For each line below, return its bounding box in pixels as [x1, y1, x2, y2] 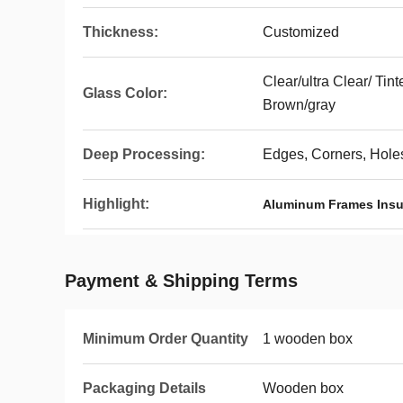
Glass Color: [83, 85, 167, 101]
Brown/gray [263, 97, 336, 112]
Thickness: [83, 24, 158, 40]
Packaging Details [83, 381, 206, 396]
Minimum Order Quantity [83, 331, 248, 346]
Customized [263, 24, 339, 40]
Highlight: [83, 196, 149, 211]
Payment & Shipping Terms [65, 271, 298, 291]
